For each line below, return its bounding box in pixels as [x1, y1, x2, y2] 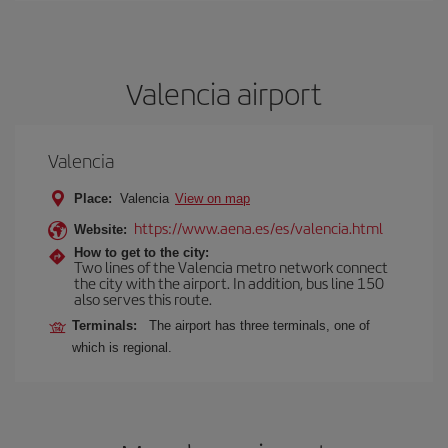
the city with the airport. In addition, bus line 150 [74, 272, 384, 293]
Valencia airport [126, 72, 322, 114]
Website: [74, 222, 127, 237]
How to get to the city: [74, 245, 209, 260]
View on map [175, 191, 250, 206]
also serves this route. [74, 288, 212, 309]
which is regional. [72, 340, 172, 355]
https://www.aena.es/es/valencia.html [134, 217, 383, 238]
